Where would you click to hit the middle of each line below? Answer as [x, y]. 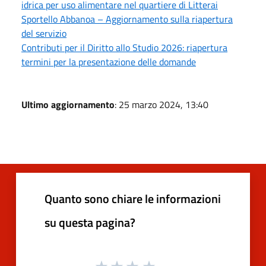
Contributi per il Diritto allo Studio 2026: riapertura [124, 48]
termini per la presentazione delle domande [109, 62]
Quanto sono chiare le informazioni [133, 199]
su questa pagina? [90, 223]
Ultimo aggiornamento [68, 105]
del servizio [44, 34]
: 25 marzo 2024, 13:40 [161, 105]
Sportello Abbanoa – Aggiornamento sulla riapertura [127, 19]
